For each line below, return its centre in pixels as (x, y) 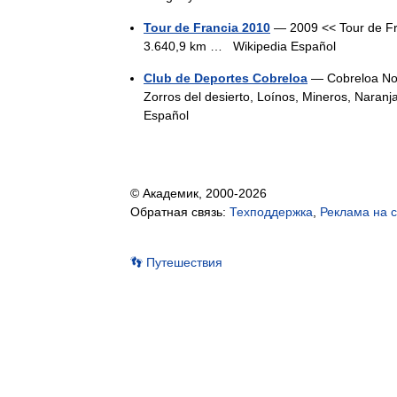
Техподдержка (271, 212)
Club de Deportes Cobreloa (226, 78)
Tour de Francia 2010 (207, 27)
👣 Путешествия (176, 262)
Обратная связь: (180, 212)
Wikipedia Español (284, 46)
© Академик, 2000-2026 (198, 193)
